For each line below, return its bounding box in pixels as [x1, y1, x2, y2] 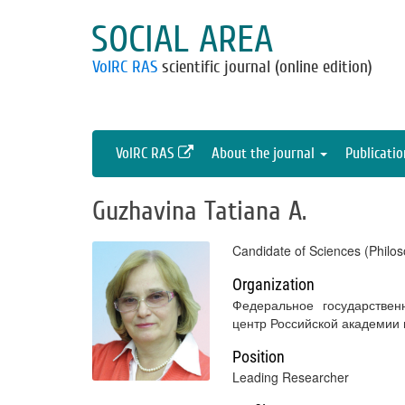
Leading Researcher [232, 368, 349, 386]
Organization [232, 275, 315, 294]
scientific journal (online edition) [157, 57, 372, 77]
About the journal [212, 145, 318, 162]
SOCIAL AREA [91, 18, 273, 61]
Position [232, 347, 285, 366]
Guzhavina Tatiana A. [92, 195, 306, 227]
